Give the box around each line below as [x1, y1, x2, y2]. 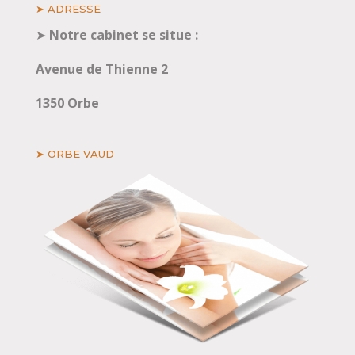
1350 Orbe [35, 94, 99, 112]
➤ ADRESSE [35, 2, 101, 15]
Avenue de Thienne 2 [35, 59, 168, 78]
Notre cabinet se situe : [48, 25, 198, 44]
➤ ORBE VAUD [35, 147, 114, 160]
